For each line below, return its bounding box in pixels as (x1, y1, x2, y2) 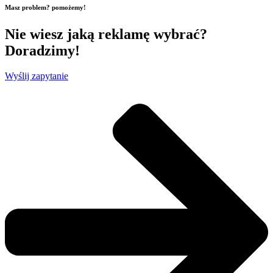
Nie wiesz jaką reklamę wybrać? (5, 26, 207, 42)
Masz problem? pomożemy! (5, 3, 86, 11)
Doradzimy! (5, 42, 80, 58)
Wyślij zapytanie (5, 71, 68, 82)
